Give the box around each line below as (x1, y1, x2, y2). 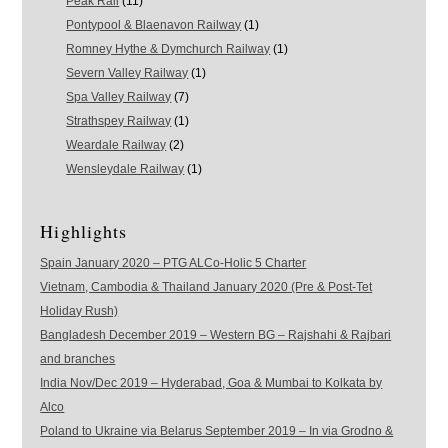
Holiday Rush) (40, 304, 119, 319)
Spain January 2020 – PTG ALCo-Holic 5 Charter (40, 256, 307, 271)
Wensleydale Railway (66, 162, 185, 177)
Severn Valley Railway (66, 66, 189, 81)
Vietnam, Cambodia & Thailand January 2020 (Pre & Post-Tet (40, 280, 373, 295)
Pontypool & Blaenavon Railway (66, 18, 242, 33)
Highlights (40, 219, 128, 244)
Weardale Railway (66, 138, 167, 153)
